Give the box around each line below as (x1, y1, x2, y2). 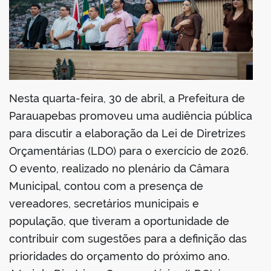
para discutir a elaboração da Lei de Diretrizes (9, 127, 246, 140)
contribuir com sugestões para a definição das (9, 232, 247, 246)
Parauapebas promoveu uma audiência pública (9, 109, 252, 123)
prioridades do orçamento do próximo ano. (9, 250, 230, 263)
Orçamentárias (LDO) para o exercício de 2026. (9, 145, 249, 158)
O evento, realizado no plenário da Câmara (9, 162, 229, 175)
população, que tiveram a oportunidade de (9, 215, 229, 228)
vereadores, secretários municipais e (9, 197, 199, 211)
